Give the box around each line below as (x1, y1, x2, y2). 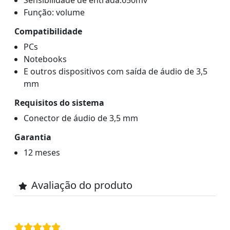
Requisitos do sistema (14, 97, 104, 108)
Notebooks (23, 53, 67, 65)
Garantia (14, 131, 51, 143)
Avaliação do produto (31, 178, 132, 192)
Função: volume (23, 6, 85, 18)
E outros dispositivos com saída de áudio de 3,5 (23, 65, 207, 77)
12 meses (23, 146, 60, 158)
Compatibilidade (14, 25, 82, 37)
